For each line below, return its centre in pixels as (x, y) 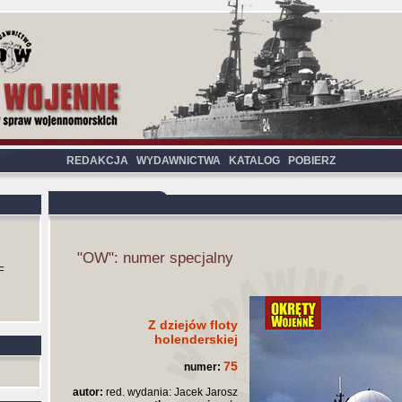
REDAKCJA (97, 161)
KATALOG (254, 161)
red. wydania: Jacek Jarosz (170, 392)
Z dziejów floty (193, 325)
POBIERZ (312, 161)
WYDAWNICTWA (179, 161)
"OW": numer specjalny (155, 258)
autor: (88, 392)
